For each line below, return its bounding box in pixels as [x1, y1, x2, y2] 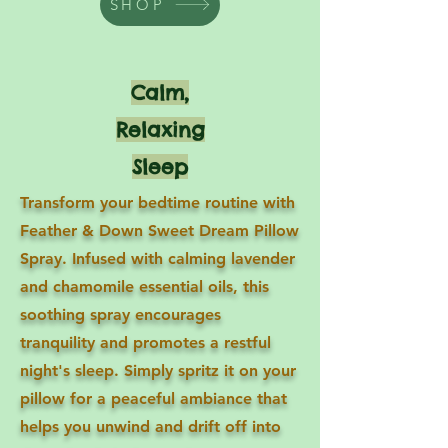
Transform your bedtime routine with [20, 192, 295, 212]
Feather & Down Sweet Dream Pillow [20, 220, 299, 240]
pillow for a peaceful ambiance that [20, 388, 287, 408]
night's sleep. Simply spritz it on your [20, 360, 296, 380]
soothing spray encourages [20, 304, 221, 324]
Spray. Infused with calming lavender [20, 248, 295, 268]
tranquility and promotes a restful [20, 332, 271, 352]
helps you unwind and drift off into [20, 416, 281, 436]
